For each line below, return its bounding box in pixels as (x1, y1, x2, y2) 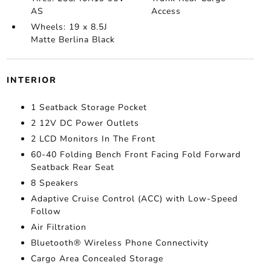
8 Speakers (30, 177, 79, 189)
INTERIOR (6, 74, 57, 86)
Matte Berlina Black (30, 34, 115, 45)
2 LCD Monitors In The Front (30, 133, 155, 145)
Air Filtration (30, 221, 87, 233)
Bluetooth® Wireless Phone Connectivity (30, 237, 209, 249)
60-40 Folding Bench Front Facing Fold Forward (30, 149, 241, 160)
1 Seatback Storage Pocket (30, 102, 147, 113)
